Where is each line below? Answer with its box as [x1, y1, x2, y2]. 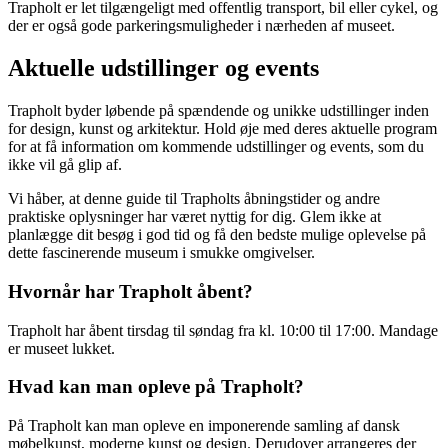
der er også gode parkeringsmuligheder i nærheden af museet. [8, 17, 395, 35]
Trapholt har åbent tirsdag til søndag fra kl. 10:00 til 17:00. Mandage [8, 321, 438, 339]
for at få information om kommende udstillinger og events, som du [8, 138, 424, 156]
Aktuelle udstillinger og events [8, 55, 319, 82]
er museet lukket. [8, 339, 115, 357]
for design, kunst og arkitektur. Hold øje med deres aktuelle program [8, 120, 437, 138]
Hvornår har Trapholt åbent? [8, 280, 253, 302]
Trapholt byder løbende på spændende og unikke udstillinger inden [8, 102, 429, 120]
